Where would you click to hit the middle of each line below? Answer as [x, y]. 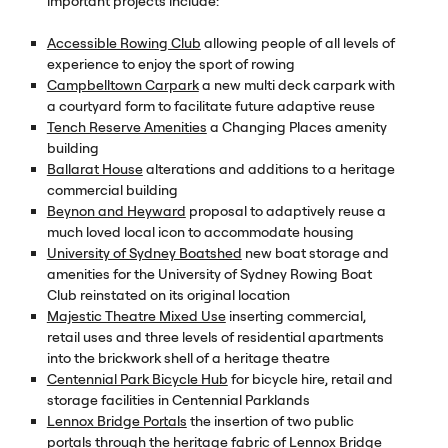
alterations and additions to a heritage [268, 169]
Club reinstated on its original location [168, 295]
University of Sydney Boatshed [144, 253]
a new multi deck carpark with [296, 85]
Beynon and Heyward [116, 211]
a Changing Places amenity [296, 127]
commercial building [112, 190]
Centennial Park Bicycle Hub [137, 379]
